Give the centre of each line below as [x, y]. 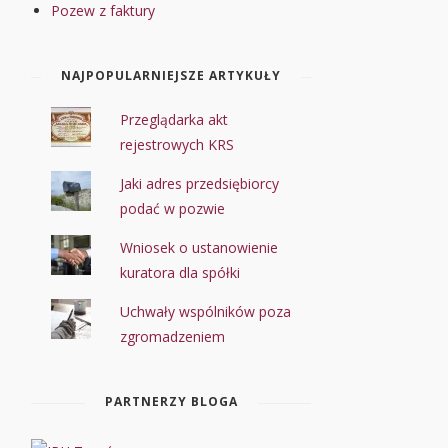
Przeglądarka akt [174, 119]
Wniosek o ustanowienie [199, 247]
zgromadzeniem [173, 336]
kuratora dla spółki [180, 272]
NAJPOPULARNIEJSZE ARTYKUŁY [171, 75]
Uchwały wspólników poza [206, 311]
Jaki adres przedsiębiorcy [200, 183]
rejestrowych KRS [177, 144]
